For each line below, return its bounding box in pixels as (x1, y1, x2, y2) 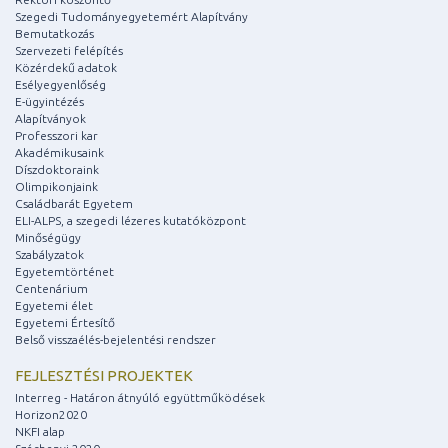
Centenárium (15, 282, 88, 296)
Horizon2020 (15, 408, 87, 422)
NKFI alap (15, 425, 65, 439)
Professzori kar (15, 129, 98, 143)
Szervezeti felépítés (15, 44, 123, 58)
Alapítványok (15, 112, 86, 126)
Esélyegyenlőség (15, 78, 106, 92)
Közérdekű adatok (15, 61, 117, 75)
